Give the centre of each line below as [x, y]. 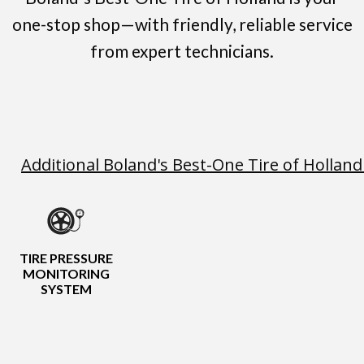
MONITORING [66, 274]
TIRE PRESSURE [66, 258]
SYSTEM [66, 289]
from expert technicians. [182, 50]
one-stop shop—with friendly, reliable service [182, 24]
